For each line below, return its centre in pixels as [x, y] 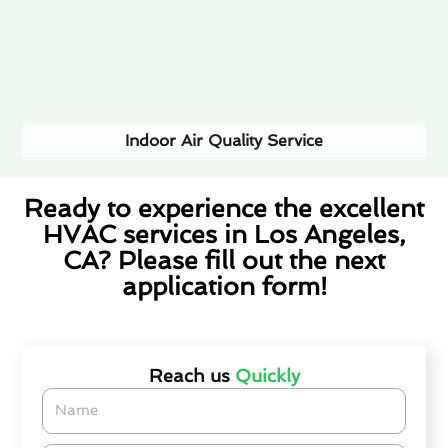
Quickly [267, 376]
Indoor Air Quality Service [224, 140]
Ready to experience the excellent [224, 209]
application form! [224, 287]
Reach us [191, 376]
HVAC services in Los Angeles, [224, 235]
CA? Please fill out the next [224, 261]
